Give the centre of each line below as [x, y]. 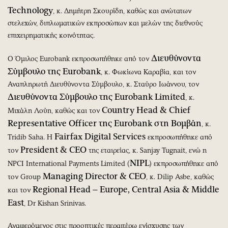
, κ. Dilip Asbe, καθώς [180, 177]
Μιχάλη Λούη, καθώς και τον [55, 110]
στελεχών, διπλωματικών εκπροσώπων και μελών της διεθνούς [105, 23]
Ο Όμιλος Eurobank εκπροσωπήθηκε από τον [79, 59]
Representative [37, 123]
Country [118, 110]
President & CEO [53, 149]
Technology [30, 10]
